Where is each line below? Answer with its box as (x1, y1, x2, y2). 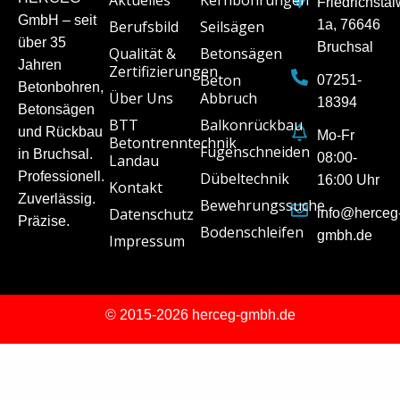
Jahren (18, 57, 62, 72)
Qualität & (109, 44, 176, 63)
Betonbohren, (18, 79, 104, 95)
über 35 (18, 35, 66, 50)
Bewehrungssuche (200, 196, 325, 215)
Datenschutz (109, 204, 194, 224)
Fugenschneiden (200, 142, 310, 162)
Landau (109, 151, 159, 171)
